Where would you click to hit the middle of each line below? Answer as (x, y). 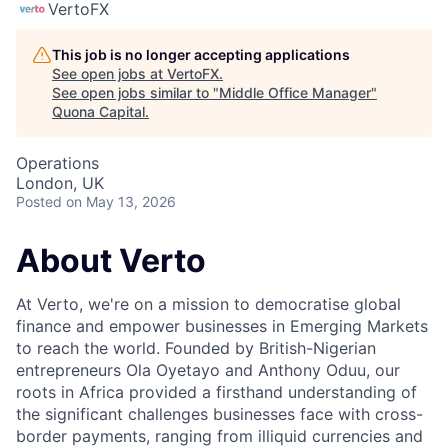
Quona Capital (98, 111)
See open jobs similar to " (135, 92)
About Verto (111, 260)
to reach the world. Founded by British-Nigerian (196, 348)
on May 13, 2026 (121, 201)
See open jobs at (109, 73)
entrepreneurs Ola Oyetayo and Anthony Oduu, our (208, 370)
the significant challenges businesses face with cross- (219, 414)
